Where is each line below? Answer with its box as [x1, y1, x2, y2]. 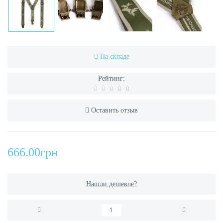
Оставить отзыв [91, 107, 138, 114]
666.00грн [7, 146, 58, 159]
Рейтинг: [98, 75, 125, 83]
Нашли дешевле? [86, 180, 137, 188]
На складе [100, 53, 129, 61]
